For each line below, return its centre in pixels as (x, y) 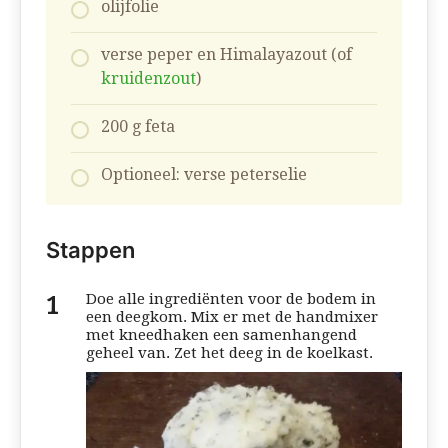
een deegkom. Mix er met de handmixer (232, 316)
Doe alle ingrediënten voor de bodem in (231, 298)
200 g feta (138, 126)
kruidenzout (148, 78)
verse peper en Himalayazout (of (226, 54)
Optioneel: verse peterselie (204, 174)
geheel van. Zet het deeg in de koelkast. (229, 352)
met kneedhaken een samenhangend (221, 334)
